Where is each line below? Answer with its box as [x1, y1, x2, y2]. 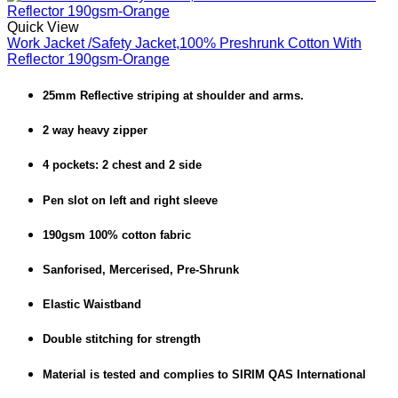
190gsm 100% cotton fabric [43, 227, 191, 242]
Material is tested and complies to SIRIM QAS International [43, 367, 366, 381]
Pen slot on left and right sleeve [43, 193, 218, 207]
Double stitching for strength [43, 332, 201, 346]
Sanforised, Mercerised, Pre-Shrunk [43, 263, 239, 276]
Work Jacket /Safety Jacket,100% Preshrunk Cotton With [7, 35, 362, 51]
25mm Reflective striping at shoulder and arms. [43, 89, 304, 103]
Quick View [7, 19, 79, 35]
